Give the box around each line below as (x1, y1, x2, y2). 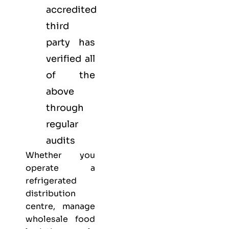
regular (46, 119, 78, 130)
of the (46, 70, 95, 81)
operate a (26, 163, 95, 174)
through (46, 102, 84, 114)
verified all (46, 53, 95, 65)
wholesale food (26, 214, 95, 225)
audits (46, 135, 75, 147)
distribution (26, 188, 76, 199)
